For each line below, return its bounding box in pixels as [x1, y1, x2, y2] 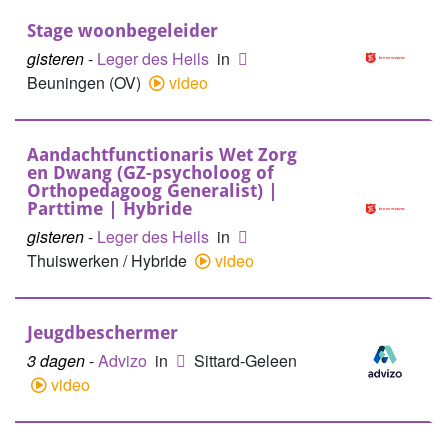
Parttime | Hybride [27, 198, 192, 219]
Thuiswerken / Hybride [27, 249, 191, 272]
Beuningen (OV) [27, 71, 145, 94]
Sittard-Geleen [194, 349, 297, 372]
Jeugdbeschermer [27, 322, 178, 343]
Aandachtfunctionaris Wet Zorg [27, 144, 297, 165]
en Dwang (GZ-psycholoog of [27, 162, 274, 183]
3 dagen [27, 349, 89, 372]
